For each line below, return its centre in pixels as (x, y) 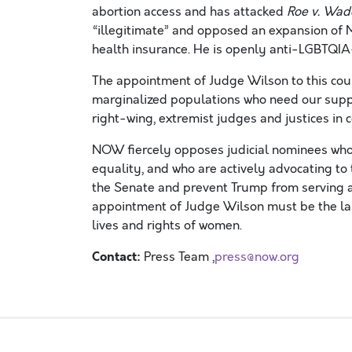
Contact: (118, 257)
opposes (198, 150)
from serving (308, 188)
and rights (150, 225)
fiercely (149, 150)
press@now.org (257, 257)
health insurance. (143, 49)
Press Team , (179, 257)
